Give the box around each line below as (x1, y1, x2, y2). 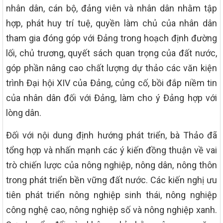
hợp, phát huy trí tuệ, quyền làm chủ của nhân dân (6, 17, 217, 28)
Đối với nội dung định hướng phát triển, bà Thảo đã (6, 129, 217, 140)
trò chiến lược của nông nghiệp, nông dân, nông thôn (6, 159, 217, 170)
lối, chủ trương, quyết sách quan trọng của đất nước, (6, 47, 217, 58)
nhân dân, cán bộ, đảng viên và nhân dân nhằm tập (6, 2, 217, 13)
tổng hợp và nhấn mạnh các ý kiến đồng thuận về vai (6, 144, 217, 155)
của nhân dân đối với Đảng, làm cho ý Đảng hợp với (6, 92, 217, 103)
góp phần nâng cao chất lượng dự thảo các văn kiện (6, 62, 217, 73)
